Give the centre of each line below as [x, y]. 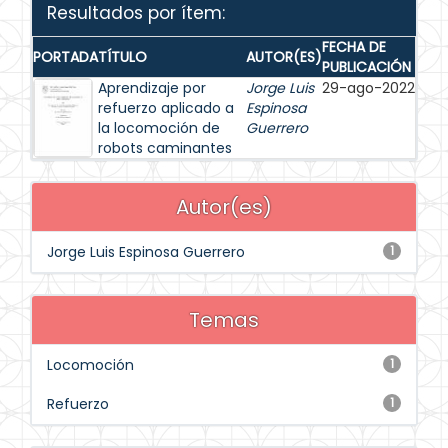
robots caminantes [165, 148]
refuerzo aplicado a [166, 108]
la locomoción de [159, 128]
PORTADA [65, 57]
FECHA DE [354, 47]
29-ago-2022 [368, 88]
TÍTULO [122, 57]
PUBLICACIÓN [366, 67]
